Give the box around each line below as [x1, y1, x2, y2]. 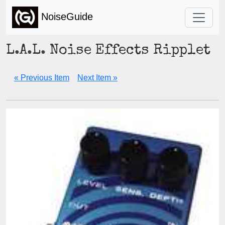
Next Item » [77, 73, 118, 82]
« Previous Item [14, 73, 69, 82]
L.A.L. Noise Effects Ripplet [6, 44, 210, 58]
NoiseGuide [38, 11, 93, 22]
